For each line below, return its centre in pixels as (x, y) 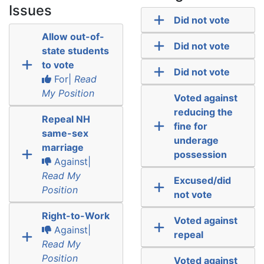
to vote (58, 65)
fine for (190, 126)
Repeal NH (66, 119)
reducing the (203, 112)
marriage (62, 147)
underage (196, 140)
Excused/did (202, 180)
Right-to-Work (75, 215)
